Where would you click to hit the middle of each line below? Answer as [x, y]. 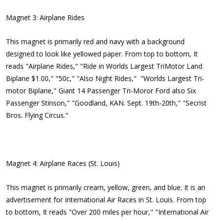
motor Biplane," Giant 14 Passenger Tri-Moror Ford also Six [101, 91]
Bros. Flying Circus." [37, 115]
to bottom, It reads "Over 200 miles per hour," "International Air [107, 212]
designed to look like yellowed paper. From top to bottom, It [102, 54]
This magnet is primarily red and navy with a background [95, 41]
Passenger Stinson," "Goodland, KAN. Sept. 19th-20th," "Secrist [106, 103]
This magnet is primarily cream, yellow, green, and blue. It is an [106, 187]
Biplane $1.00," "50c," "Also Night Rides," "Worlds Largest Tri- [105, 78]
